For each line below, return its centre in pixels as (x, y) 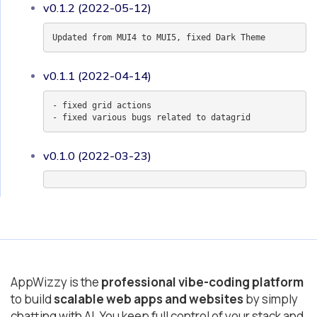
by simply (271, 299)
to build (32, 299)
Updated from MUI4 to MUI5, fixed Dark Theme (158, 37)
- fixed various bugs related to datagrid (151, 117)
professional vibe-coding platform (202, 282)
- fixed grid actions (102, 105)
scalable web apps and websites (149, 299)
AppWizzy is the (56, 282)
